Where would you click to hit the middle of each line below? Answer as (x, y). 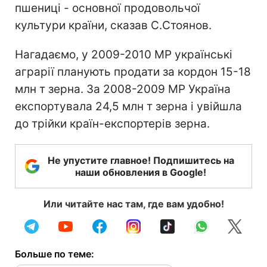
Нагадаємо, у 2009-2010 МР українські (124, 54)
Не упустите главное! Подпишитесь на (141, 160)
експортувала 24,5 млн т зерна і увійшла (128, 106)
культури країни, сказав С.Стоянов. (113, 25)
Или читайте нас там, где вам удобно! (133, 204)
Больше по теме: (55, 254)
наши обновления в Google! (141, 172)
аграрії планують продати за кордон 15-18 (133, 72)
